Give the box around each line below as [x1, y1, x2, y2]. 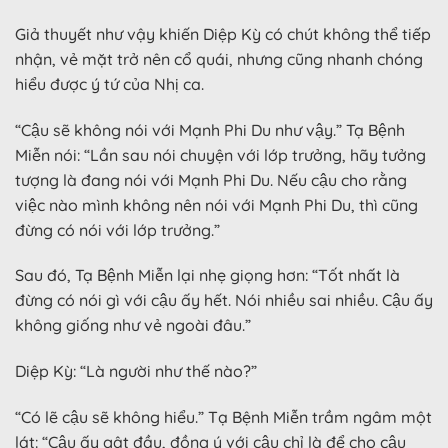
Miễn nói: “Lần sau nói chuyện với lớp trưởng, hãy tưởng [15, 144, 426, 165]
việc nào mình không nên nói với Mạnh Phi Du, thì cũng [15, 194, 418, 215]
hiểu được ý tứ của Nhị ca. [15, 73, 204, 94]
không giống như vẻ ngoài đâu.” [15, 315, 251, 336]
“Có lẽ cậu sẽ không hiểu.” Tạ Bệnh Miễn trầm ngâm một [15, 406, 432, 427]
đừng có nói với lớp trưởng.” [15, 219, 220, 240]
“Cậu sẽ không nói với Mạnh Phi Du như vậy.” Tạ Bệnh [15, 119, 405, 140]
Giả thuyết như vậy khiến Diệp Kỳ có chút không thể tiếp [15, 23, 431, 44]
